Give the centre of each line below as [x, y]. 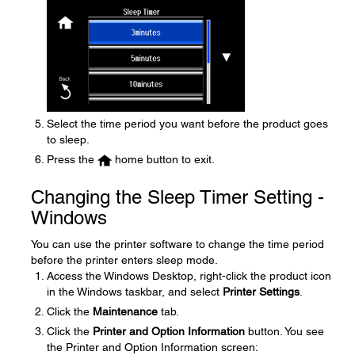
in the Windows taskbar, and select [135, 292]
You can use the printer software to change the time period [177, 244]
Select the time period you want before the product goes [187, 124]
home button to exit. [163, 159]
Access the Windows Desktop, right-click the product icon [189, 276]
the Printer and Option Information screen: [153, 347]
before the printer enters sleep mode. [124, 260]
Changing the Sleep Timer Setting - [177, 197]
